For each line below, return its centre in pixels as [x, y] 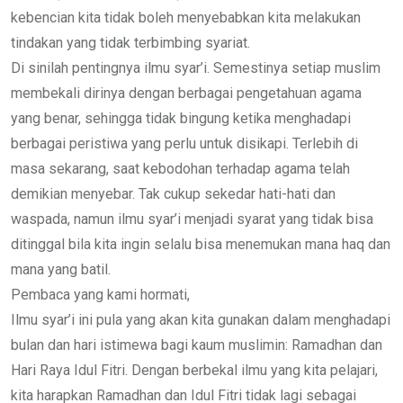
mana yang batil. [61, 269]
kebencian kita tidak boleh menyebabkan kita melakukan [186, 17]
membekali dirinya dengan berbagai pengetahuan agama [186, 93]
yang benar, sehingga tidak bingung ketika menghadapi [181, 118]
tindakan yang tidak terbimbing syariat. [130, 42]
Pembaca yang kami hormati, [100, 294]
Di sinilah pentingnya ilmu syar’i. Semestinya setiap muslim [196, 67]
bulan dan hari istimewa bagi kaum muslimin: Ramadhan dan [197, 345]
